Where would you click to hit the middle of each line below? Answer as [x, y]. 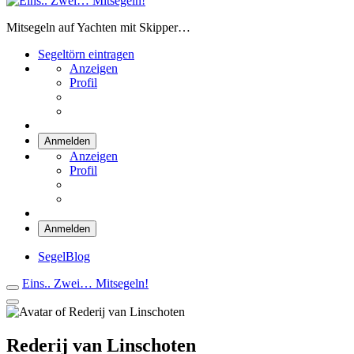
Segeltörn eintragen [86, 54]
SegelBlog [64, 256]
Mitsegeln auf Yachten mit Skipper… [98, 27]
